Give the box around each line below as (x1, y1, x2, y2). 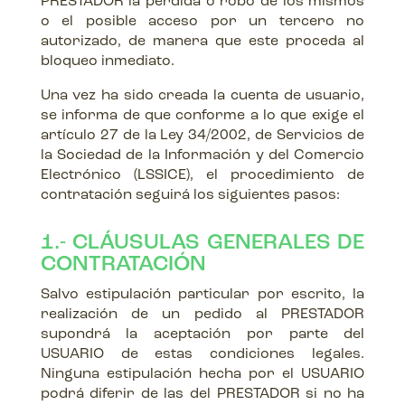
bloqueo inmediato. (40, 54, 174, 69)
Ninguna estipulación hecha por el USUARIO (40, 367, 365, 381)
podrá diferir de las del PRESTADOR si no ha (40, 387, 365, 401)
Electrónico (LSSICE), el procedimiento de (40, 168, 365, 183)
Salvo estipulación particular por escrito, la (40, 287, 365, 302)
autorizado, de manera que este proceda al (40, 34, 365, 49)
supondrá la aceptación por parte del (40, 327, 365, 342)
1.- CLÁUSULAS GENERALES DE (40, 232, 365, 254)
